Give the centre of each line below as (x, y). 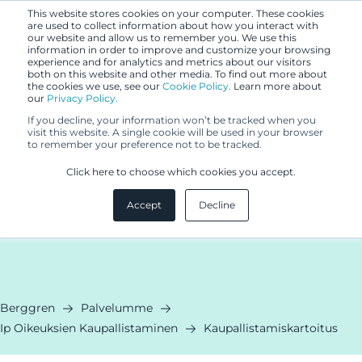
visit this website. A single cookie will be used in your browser (175, 132)
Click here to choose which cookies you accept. (181, 172)
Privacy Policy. (82, 98)
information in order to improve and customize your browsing (179, 50)
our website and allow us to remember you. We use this (162, 38)
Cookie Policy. (197, 86)
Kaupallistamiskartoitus (271, 328)
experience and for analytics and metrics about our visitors (169, 62)
